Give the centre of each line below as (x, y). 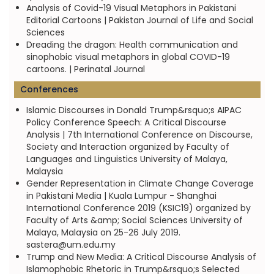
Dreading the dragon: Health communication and (132, 45)
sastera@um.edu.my (71, 245)
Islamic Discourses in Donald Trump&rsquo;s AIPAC (134, 110)
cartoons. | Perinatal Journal (85, 69)
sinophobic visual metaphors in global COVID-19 (128, 57)
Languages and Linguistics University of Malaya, (127, 159)
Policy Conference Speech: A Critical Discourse (126, 122)
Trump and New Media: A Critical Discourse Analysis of (141, 257)
